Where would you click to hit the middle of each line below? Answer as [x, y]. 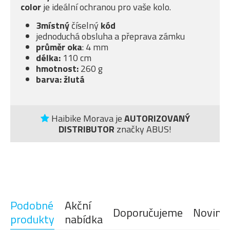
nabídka [84, 219]
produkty [32, 219]
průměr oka [59, 47]
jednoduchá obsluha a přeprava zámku [110, 36]
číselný [85, 25]
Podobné [32, 206]
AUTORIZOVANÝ [157, 118]
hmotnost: [57, 69]
